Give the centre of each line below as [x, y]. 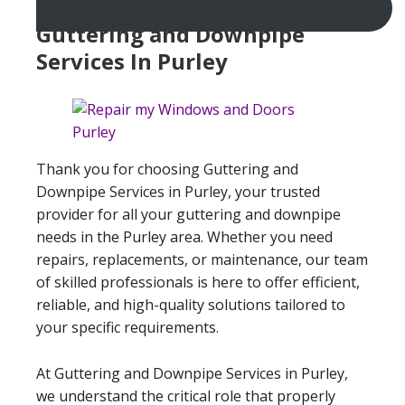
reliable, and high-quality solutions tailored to [191, 304]
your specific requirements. [127, 327]
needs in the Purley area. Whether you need [184, 236]
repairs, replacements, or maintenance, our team [202, 259]
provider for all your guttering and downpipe [188, 214]
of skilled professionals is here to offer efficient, [198, 282]
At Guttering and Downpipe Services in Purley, [192, 373]
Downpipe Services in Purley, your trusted [178, 191]
